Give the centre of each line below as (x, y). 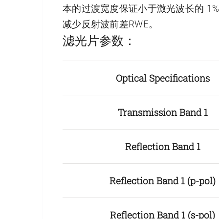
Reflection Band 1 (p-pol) (163, 181)
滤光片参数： (99, 41)
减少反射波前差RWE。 (110, 24)
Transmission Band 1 (163, 112)
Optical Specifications (163, 78)
